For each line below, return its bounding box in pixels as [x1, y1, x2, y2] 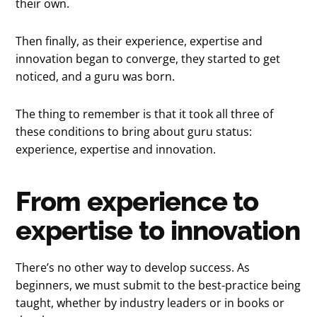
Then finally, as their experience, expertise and [16, 33, 263, 49]
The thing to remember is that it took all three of [16, 105, 274, 122]
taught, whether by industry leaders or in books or [16, 294, 285, 311]
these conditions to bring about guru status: [16, 123, 253, 139]
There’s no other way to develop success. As [16, 259, 250, 275]
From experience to [16, 185, 259, 217]
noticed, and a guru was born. [16, 68, 175, 84]
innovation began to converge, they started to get [16, 50, 281, 67]
